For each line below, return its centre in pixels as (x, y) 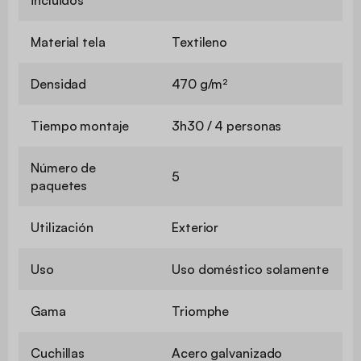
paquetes (59, 185)
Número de (64, 167)
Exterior (195, 227)
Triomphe (201, 311)
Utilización (62, 227)
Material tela (68, 41)
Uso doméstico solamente (250, 269)
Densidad (59, 83)
